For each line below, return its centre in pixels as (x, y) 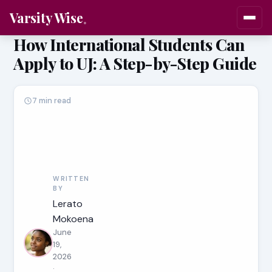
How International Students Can (129, 44)
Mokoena (73, 219)
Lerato (68, 204)
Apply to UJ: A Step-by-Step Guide (135, 63)
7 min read (52, 100)
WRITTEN (71, 179)
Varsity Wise (46, 17)
